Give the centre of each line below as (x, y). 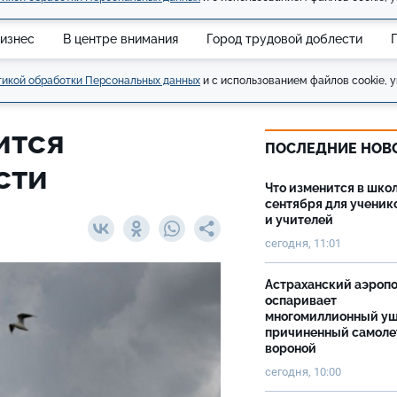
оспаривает (301, 300)
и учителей (299, 220)
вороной (292, 348)
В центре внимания (121, 39)
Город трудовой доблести (284, 39)
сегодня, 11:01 (303, 243)
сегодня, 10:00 (303, 372)
